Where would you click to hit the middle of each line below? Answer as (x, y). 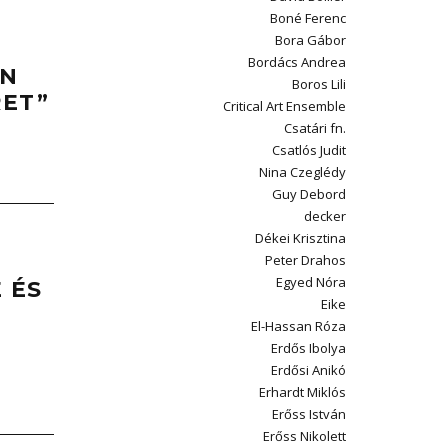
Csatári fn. (315, 128)
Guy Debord (309, 194)
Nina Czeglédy (302, 172)
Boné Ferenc (308, 18)
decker (325, 216)
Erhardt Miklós (302, 392)
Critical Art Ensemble (284, 106)
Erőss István (309, 414)
